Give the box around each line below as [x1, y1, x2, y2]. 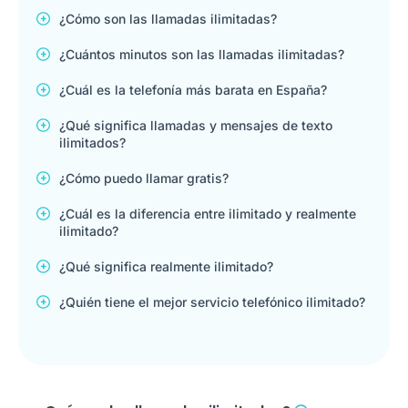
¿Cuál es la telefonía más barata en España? [59, 82, 327, 97]
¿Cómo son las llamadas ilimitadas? [59, 11, 277, 26]
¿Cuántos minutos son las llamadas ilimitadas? [59, 46, 344, 62]
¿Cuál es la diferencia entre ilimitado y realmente [59, 206, 356, 221]
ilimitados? [59, 135, 126, 150]
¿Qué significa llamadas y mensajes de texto [59, 117, 332, 133]
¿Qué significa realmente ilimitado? [59, 259, 273, 274]
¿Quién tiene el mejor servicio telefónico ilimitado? [59, 294, 365, 310]
